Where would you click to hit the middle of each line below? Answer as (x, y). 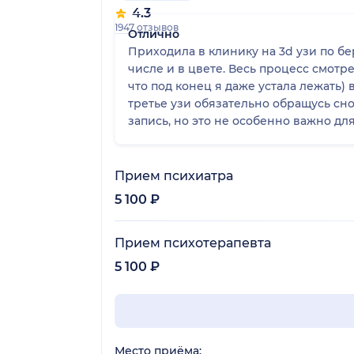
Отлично (154, 34)
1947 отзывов (147, 27)
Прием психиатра (174, 175)
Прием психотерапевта (193, 243)
